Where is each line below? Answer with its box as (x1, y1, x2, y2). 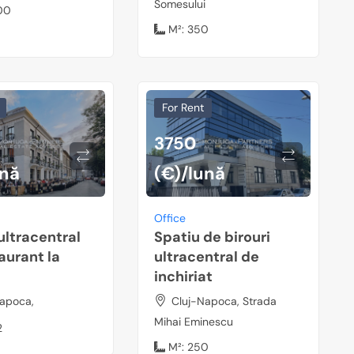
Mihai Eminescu (153, 314, 233, 329)
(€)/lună (153, 161, 225, 185)
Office (153, 210, 186, 225)
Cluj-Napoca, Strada (171, 293, 277, 308)
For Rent (161, 100, 204, 115)
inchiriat (153, 266, 213, 286)
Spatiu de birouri (153, 227, 270, 247)
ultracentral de (153, 247, 259, 266)
